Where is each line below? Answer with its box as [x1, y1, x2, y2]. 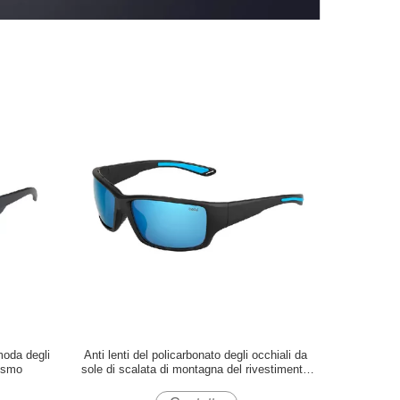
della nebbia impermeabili [129, 377, 261, 390]
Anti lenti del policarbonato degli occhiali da [83, 348, 307, 362]
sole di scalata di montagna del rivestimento [81, 362, 310, 376]
